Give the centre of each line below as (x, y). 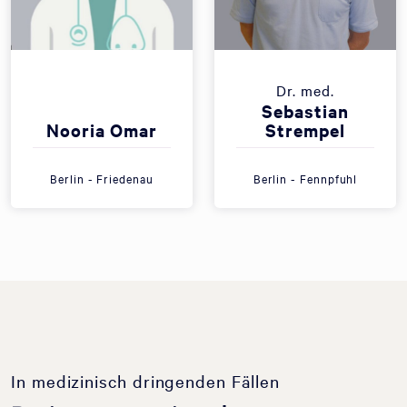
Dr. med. (305, 90)
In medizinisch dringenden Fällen (145, 381)
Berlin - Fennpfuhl (305, 178)
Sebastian (305, 111)
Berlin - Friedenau (102, 178)
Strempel (305, 130)
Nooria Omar (102, 130)
